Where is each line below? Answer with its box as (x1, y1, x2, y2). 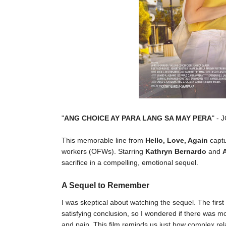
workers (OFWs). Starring (62, 147, 145, 155)
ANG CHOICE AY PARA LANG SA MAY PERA (64, 114, 212, 122)
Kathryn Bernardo (145, 147, 206, 155)
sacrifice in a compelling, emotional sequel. (62, 158, 198, 166)
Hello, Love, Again (145, 136, 208, 144)
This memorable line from (62, 136, 145, 144)
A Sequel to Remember (62, 181, 149, 190)
